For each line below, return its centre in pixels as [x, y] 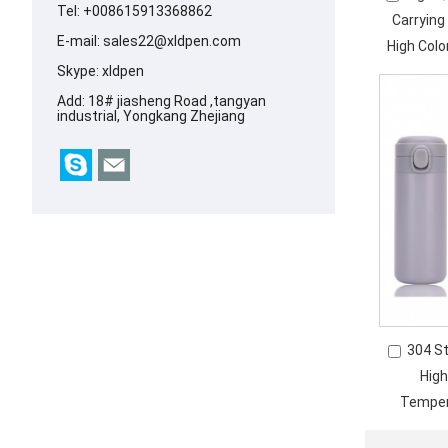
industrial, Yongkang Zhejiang [151, 115]
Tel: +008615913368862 [134, 10]
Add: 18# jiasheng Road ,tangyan [161, 100]
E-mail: [80, 40]
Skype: [79, 70]
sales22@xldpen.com [172, 40]
